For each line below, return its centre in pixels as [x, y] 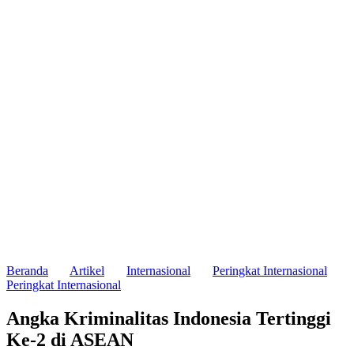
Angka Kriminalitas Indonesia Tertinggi [169, 304]
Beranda [27, 256]
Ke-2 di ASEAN [70, 325]
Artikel [87, 256]
